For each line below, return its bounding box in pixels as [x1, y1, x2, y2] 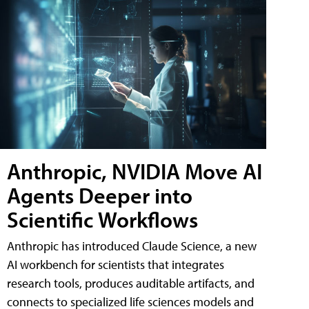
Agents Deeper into [7, 181, 192, 209]
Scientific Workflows [7, 205, 198, 233]
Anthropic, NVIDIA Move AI [7, 157, 262, 185]
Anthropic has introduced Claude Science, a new [7, 237, 257, 254]
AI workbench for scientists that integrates [7, 256, 224, 272]
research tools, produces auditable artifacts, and [7, 275, 255, 291]
